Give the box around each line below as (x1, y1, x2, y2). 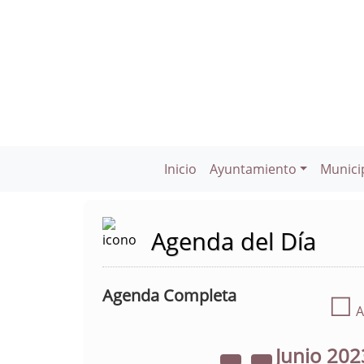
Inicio (163, 160, 197, 178)
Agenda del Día (151, 225, 316, 257)
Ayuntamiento (209, 160, 297, 178)
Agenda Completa (102, 284, 236, 306)
